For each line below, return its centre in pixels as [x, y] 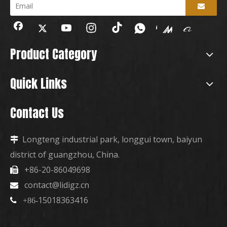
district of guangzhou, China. [65, 155]
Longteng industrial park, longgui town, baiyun [112, 139]
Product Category [53, 54]
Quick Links [39, 84]
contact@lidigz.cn [57, 185]
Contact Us [37, 113]
